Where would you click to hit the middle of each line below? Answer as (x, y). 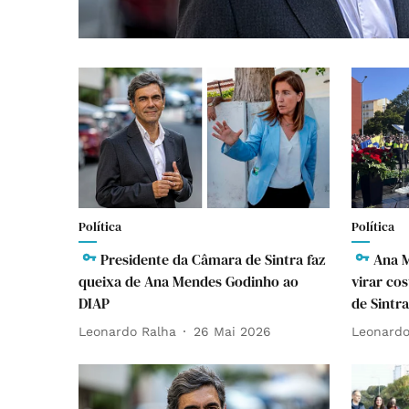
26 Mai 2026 (232, 331)
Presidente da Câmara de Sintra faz (213, 260)
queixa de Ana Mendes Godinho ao (189, 282)
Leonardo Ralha (127, 331)
